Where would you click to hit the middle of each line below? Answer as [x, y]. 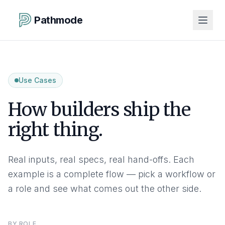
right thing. [55, 130]
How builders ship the [99, 110]
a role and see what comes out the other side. [105, 189]
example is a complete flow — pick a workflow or [112, 174]
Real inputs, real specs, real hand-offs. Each [101, 159]
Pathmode [58, 20]
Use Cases [37, 80]
